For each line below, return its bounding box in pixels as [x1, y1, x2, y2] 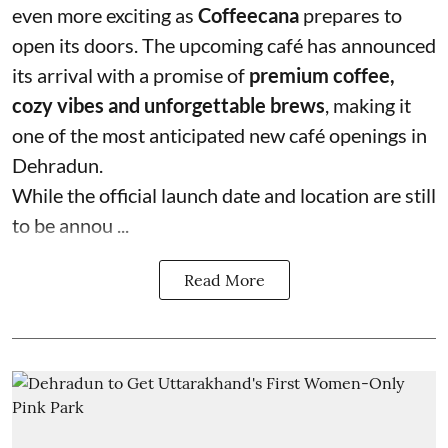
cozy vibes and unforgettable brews [12, 93, 325, 117]
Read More [183, 270, 265, 290]
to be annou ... [12, 213, 129, 237]
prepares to [299, 3, 402, 27]
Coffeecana [198, 3, 299, 27]
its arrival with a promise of [12, 63, 249, 87]
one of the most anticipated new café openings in [12, 123, 427, 147]
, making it [325, 93, 411, 117]
